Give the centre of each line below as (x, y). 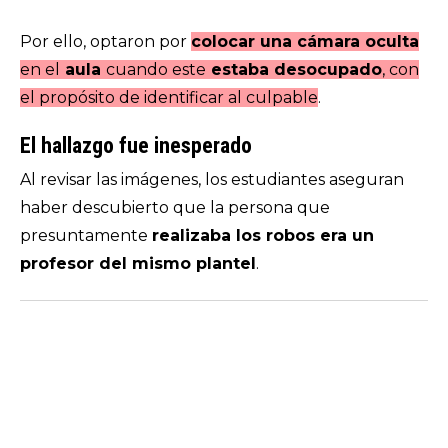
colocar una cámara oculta (305, 41)
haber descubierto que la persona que (175, 207)
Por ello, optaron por (105, 41)
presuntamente (86, 235)
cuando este (156, 69)
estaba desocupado (294, 69)
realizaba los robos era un (263, 235)
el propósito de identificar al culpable (169, 97)
